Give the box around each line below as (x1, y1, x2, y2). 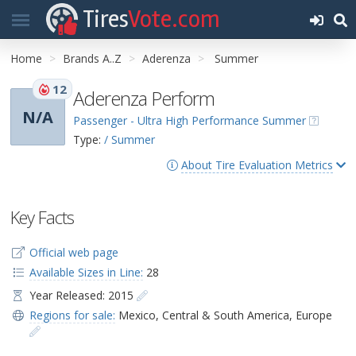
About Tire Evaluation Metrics (181, 157, 333, 172)
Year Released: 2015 (29, 288, 137, 303)
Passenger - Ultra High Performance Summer (73, 113, 306, 128)
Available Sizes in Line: (29, 265, 143, 280)
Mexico (118, 308, 156, 323)
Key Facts (10, 205, 74, 229)
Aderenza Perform (73, 85, 215, 111)
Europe (295, 308, 332, 323)
